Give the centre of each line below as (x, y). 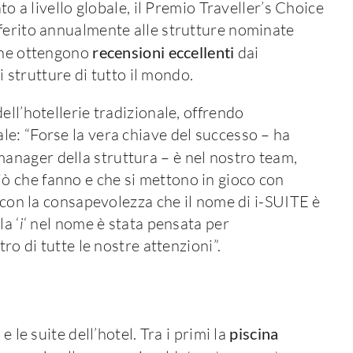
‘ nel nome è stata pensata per (126, 223)
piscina (254, 333)
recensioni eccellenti (163, 52)
